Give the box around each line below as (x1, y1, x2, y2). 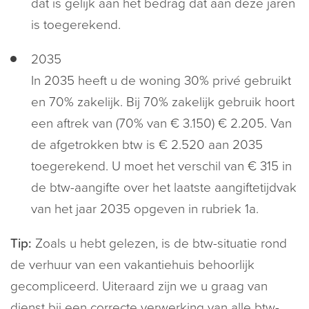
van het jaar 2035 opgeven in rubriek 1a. (31, 201, 259, 217)
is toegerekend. (31, 17, 121, 32)
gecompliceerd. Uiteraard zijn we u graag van (10, 279, 268, 294)
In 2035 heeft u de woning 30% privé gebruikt (31, 73, 291, 88)
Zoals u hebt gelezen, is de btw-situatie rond (32, 236, 287, 251)
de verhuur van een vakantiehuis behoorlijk (10, 257, 258, 272)
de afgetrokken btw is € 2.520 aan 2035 (31, 137, 263, 152)
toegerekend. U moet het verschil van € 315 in (31, 159, 292, 174)
